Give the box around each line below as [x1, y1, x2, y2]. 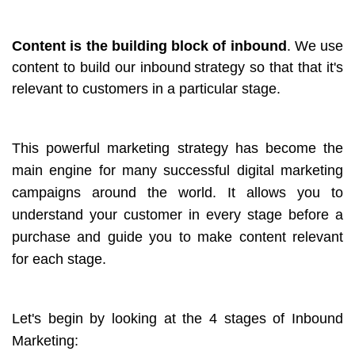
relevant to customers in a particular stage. [12, 80, 281, 97]
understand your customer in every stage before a [12, 206, 343, 223]
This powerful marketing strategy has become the [12, 139, 343, 156]
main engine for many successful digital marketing [12, 162, 343, 178]
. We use [286, 37, 343, 54]
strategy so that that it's [194, 59, 344, 75]
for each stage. [12, 250, 106, 267]
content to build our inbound [12, 59, 191, 75]
